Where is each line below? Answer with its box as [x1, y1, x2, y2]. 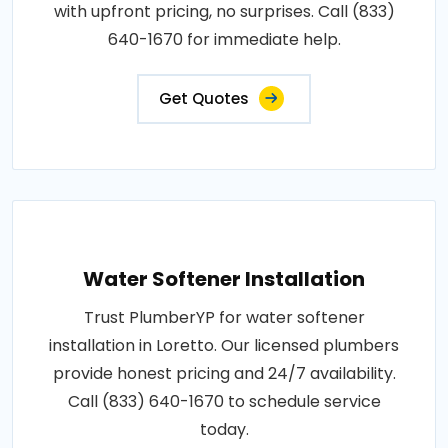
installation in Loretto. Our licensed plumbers [49, 333, 399, 357]
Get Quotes [159, 87, 249, 109]
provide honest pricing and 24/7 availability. [52, 361, 396, 385]
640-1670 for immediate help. [107, 27, 341, 51]
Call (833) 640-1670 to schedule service [67, 389, 381, 413]
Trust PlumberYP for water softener [83, 305, 365, 329]
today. [199, 417, 249, 441]
